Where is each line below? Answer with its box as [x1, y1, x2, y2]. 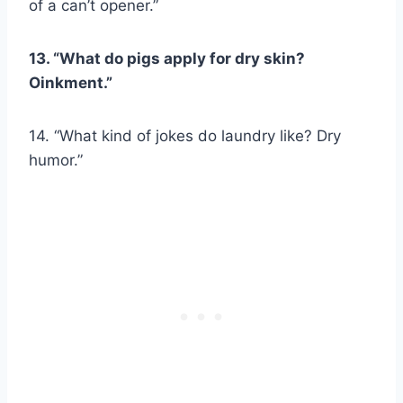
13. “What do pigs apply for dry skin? [29, 49, 305, 68]
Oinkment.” [29, 74, 112, 93]
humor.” [29, 151, 83, 170]
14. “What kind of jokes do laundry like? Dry [29, 127, 341, 146]
